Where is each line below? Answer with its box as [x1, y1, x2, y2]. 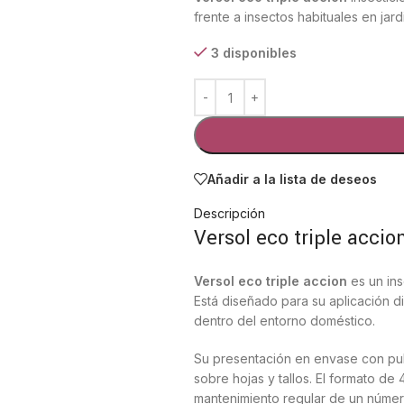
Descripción [194, 206, 266, 221]
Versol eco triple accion [194, 273, 348, 289]
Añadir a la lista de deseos [207, 170, 378, 187]
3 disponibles [210, 45, 297, 60]
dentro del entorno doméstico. [194, 313, 376, 328]
